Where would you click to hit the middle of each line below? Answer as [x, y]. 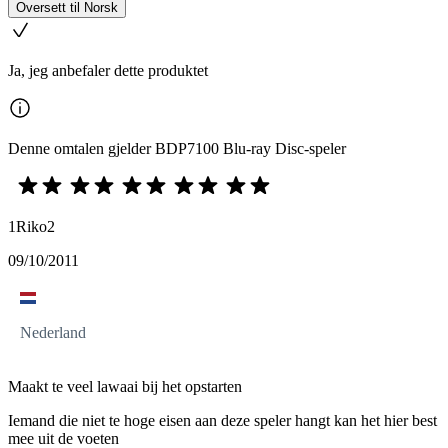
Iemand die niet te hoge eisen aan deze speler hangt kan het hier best [222, 421]
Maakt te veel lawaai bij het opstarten [125, 387]
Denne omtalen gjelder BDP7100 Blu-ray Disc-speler [177, 149]
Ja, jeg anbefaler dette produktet [108, 71]
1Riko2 [31, 227]
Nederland [53, 333]
